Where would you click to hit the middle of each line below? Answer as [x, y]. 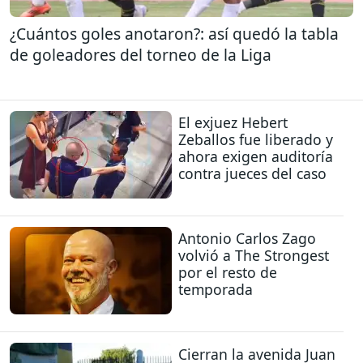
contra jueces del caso [252, 173]
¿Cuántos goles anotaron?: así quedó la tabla [174, 34]
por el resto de [228, 272]
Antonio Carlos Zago [247, 238]
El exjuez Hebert [233, 122]
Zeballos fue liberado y [256, 139]
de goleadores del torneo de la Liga [141, 55]
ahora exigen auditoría [256, 156]
